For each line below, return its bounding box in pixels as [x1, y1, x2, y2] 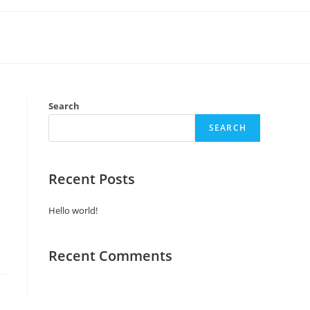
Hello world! [48, 204, 98, 217]
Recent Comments [48, 246, 172, 265]
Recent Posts [48, 170, 135, 188]
